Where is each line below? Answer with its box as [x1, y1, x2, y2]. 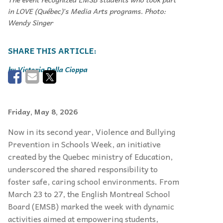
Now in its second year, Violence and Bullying [8, 125, 175, 138]
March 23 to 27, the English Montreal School [8, 187, 170, 201]
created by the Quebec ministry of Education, [8, 150, 173, 163]
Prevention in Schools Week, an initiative [8, 137, 161, 151]
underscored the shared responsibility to [8, 162, 158, 176]
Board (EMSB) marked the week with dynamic [8, 200, 174, 213]
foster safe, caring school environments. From [8, 175, 179, 188]
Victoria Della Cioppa [17, 64, 87, 75]
